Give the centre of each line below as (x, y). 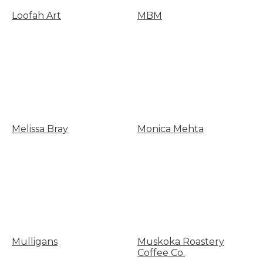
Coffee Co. (161, 253)
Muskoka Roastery (181, 242)
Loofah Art (36, 16)
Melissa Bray (40, 129)
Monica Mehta (170, 129)
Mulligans (35, 242)
